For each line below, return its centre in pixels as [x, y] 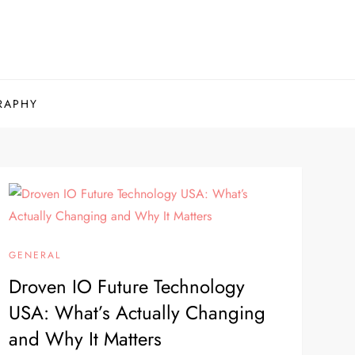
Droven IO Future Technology [126, 286]
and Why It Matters [85, 339]
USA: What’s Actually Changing [137, 313]
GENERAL [34, 255]
